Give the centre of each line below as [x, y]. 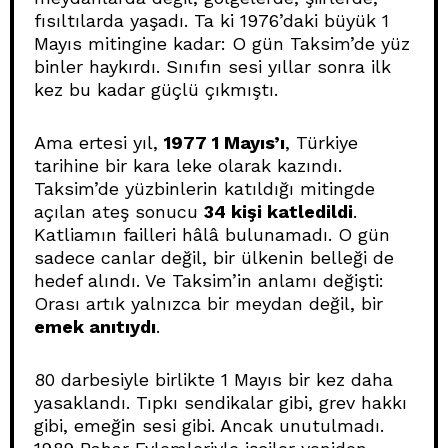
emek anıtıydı [95, 326]
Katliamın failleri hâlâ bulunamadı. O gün [212, 234]
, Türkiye [321, 142]
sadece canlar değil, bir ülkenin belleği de [214, 257]
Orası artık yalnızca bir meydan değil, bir [208, 303]
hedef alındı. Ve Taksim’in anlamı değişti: [209, 280]
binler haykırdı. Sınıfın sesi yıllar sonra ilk [212, 66]
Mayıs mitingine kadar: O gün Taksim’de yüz [222, 43]
